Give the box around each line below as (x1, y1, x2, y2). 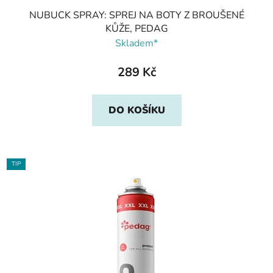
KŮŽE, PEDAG (105, 22, 168, 36)
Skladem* (115, 37, 158, 51)
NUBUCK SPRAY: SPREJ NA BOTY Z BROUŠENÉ (29, 9, 244, 23)
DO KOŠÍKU (108, 104, 165, 118)
